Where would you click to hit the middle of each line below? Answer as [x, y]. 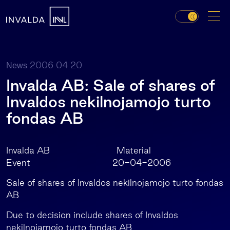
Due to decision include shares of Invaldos [92, 215]
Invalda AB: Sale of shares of [111, 85]
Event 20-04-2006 [89, 162]
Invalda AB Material [79, 150]
